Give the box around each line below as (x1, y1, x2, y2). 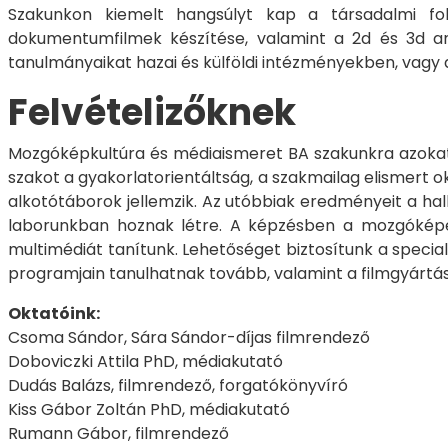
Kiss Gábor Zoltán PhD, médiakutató (8, 397, 290, 421)
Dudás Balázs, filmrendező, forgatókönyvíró (8, 373, 348, 397)
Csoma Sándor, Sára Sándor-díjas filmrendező (8, 325, 370, 349)
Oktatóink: (8, 301, 100, 325)
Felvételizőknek (8, 86, 296, 138)
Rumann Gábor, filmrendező (8, 421, 229, 445)
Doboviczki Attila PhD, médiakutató (8, 349, 283, 373)
